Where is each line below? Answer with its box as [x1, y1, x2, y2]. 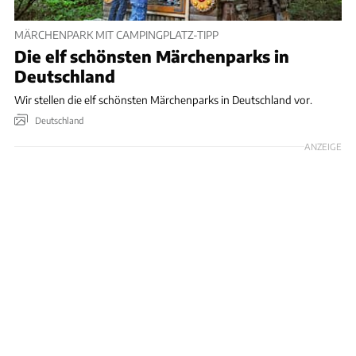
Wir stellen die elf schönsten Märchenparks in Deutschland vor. [14, 92, 312, 106]
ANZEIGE [304, 141, 342, 153]
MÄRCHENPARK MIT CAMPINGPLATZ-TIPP [14, 28, 219, 42]
